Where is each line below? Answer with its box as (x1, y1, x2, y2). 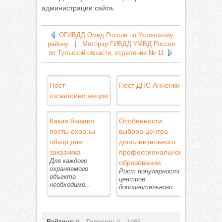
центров (119, 175, 145, 183)
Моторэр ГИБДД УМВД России (82, 40, 175, 48)
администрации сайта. (42, 2, 115, 12)
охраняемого (50, 165, 88, 172)
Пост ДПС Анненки (119, 80, 180, 90)
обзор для (50, 136, 82, 146)
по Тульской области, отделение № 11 (48, 49, 164, 56)
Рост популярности (119, 167, 181, 175)
